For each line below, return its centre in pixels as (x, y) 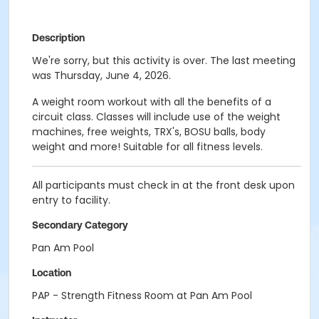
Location (52, 273)
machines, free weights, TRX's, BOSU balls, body (149, 132)
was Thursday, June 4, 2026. (101, 75)
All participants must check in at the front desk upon (163, 185)
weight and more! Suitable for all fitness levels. (147, 147)
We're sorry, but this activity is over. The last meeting (164, 61)
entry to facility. (71, 200)
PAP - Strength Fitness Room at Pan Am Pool (142, 296)
